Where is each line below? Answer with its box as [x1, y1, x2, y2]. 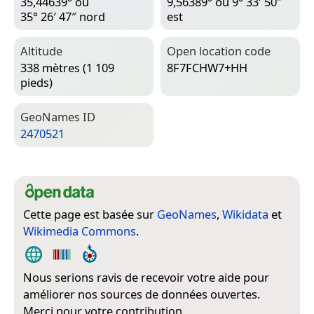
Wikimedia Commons [23, 223, 136, 240]
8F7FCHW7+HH [167, 60, 247, 76]
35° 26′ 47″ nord [20, 8, 105, 25]
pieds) [20, 74, 53, 91]
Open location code [167, 43, 271, 60]
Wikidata [222, 206, 268, 223]
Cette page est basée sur [23, 206, 157, 223]
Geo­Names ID [20, 109, 95, 125]
